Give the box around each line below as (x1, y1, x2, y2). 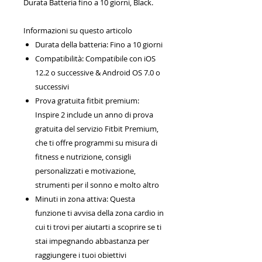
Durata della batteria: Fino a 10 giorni (35, 39, 163, 50)
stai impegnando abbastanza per (35, 236, 149, 246)
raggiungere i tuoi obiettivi (35, 250, 126, 260)
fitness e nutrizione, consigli (35, 151, 131, 162)
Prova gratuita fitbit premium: (35, 95, 139, 106)
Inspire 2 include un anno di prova (35, 109, 153, 120)
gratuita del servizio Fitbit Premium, (35, 123, 158, 134)
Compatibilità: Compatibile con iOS (35, 53, 156, 64)
